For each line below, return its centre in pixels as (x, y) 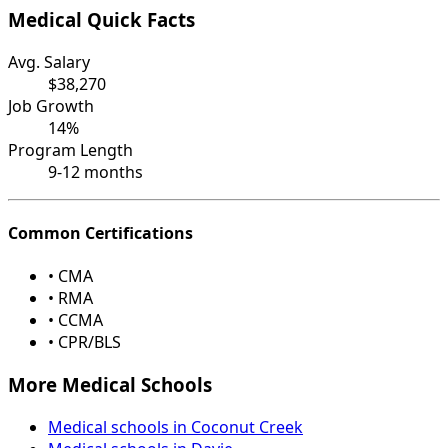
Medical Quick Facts (101, 20)
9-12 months (95, 171)
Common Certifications (100, 233)
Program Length (70, 149)
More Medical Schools (110, 385)
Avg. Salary (49, 61)
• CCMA (75, 320)
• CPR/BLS (84, 342)
